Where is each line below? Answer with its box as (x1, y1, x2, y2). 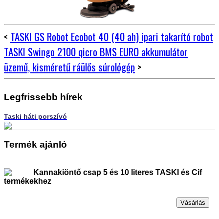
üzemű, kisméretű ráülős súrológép (4, 59, 135, 74)
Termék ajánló (4, 139, 67, 150)
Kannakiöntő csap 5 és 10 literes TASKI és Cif (33, 168, 202, 176)
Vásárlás (180, 198, 205, 206)
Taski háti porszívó (4, 112, 67, 121)
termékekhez (4, 176, 51, 185)
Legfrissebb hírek (4, 92, 83, 103)
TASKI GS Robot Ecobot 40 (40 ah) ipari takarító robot (10, 28, 213, 44)
